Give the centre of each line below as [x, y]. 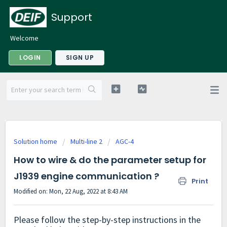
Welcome [24, 38]
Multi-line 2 [86, 141]
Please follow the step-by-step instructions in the [107, 220]
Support [72, 17]
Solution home [36, 141]
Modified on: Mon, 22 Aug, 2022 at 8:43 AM [71, 191]
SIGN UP [80, 58]
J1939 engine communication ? [86, 176]
